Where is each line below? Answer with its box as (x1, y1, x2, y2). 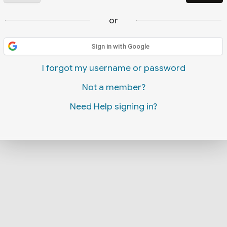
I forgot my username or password (42, 62, 185, 74)
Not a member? (82, 82, 145, 93)
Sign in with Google (91, 42, 150, 50)
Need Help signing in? (70, 101, 157, 112)
